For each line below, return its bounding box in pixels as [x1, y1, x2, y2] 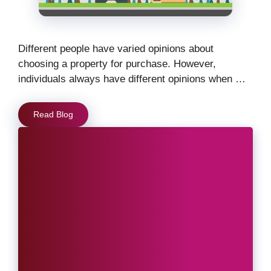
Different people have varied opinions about [18, 43, 214, 55]
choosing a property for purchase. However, [18, 58, 216, 70]
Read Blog [33, 109, 73, 119]
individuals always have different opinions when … [18, 73, 246, 85]
